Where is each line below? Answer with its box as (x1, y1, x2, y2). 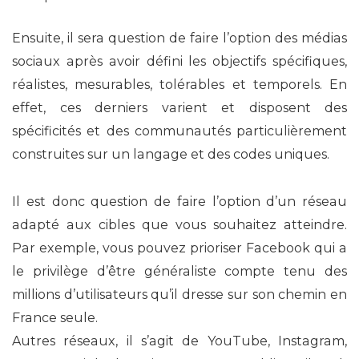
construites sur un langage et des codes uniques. (12, 146, 329, 162)
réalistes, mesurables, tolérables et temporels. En (12, 76, 347, 92)
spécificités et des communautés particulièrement (12, 123, 347, 139)
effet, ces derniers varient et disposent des (12, 99, 347, 115)
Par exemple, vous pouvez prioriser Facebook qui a (12, 240, 347, 256)
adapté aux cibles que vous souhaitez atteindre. (12, 216, 347, 232)
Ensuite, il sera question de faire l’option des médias (12, 30, 347, 46)
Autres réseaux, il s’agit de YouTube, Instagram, (12, 333, 347, 349)
